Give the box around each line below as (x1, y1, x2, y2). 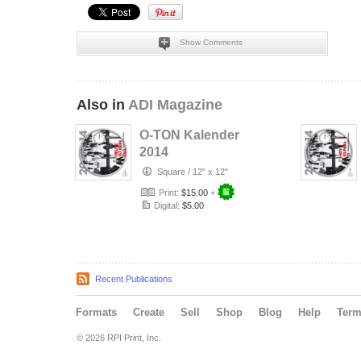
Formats (76, 306, 117, 318)
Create (133, 306, 164, 318)
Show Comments (179, 38, 243, 47)
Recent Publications (95, 274, 172, 284)
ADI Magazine (128, 97, 222, 113)
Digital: (151, 201, 182, 210)
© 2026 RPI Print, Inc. (77, 333, 161, 342)
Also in (77, 97, 128, 113)
